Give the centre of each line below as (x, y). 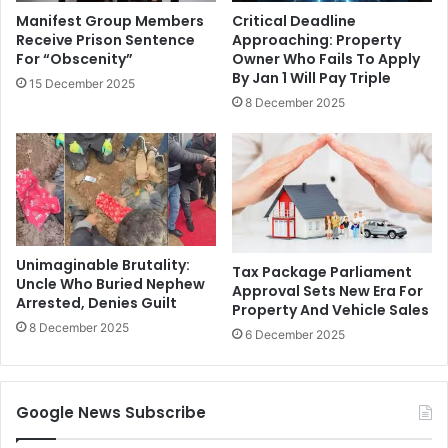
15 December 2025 (82, 84)
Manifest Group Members (110, 21)
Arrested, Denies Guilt (96, 303)
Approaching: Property (316, 40)
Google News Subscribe (111, 413)
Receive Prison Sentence (105, 40)
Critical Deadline (294, 21)
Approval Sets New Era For (327, 291)
